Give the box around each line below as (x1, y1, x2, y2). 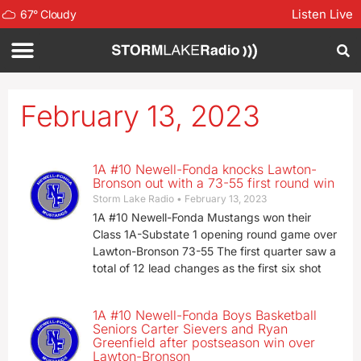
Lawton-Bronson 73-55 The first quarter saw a (92, 244, 336, 258)
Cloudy (40, 6, 77, 21)
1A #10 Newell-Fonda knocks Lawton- (92, 161, 317, 177)
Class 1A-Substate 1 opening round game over (92, 227, 337, 241)
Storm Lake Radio (92, 193, 176, 205)
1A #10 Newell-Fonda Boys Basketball (92, 307, 317, 323)
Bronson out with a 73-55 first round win (92, 175, 334, 191)
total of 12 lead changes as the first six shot (92, 261, 322, 275)
